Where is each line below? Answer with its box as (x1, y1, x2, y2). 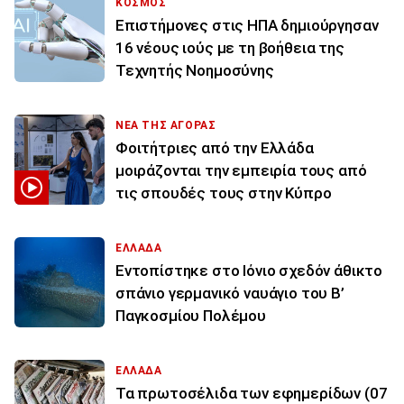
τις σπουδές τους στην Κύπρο (115, 183, 332, 202)
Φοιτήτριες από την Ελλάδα (115, 138, 314, 157)
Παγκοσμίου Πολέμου (115, 306, 266, 325)
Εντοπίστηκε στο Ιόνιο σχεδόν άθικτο (115, 261, 383, 280)
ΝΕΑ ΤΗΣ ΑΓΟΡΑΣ (115, 118, 216, 132)
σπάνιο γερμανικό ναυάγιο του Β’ (115, 283, 344, 302)
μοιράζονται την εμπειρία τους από (115, 161, 367, 179)
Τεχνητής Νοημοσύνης (115, 60, 274, 79)
